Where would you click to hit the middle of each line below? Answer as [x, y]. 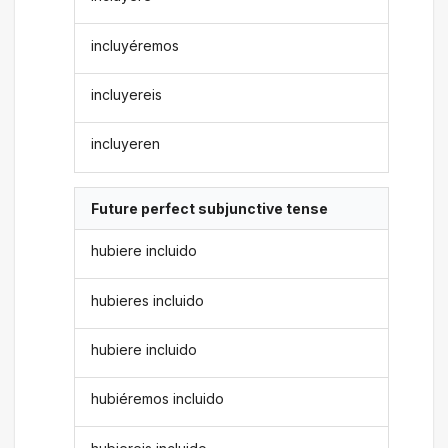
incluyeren [126, 144]
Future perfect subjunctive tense [210, 208]
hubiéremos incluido [158, 399]
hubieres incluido [148, 300]
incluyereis [127, 94]
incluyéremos [135, 45]
